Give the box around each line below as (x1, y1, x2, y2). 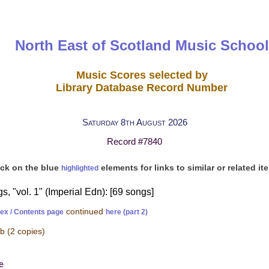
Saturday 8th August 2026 (82, 116, 187, 127)
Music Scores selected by (76, 68, 208, 81)
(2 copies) (7, 226, 45, 237)
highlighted (61, 165, 98, 172)
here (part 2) (106, 208, 148, 216)
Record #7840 (107, 136, 162, 147)
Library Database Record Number (56, 81, 228, 94)
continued (64, 207, 106, 216)
